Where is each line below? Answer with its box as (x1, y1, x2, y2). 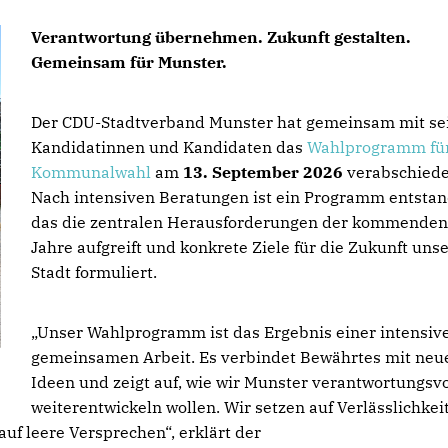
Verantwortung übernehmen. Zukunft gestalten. (31, 27, 411, 47)
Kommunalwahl (31, 162, 155, 182)
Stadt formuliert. (31, 262, 157, 282)
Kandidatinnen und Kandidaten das (31, 137, 307, 157)
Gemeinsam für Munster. (31, 52, 227, 72)
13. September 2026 (183, 162, 347, 182)
